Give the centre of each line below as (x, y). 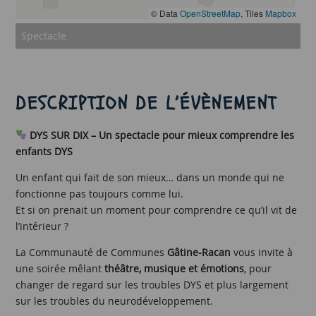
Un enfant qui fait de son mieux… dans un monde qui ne (150, 177)
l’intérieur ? (42, 226)
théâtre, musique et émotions (175, 268)
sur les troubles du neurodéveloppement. (115, 300)
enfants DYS (44, 151)
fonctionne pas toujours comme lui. (100, 193)
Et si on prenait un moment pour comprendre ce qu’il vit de (157, 209)
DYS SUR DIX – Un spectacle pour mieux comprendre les (162, 135)
